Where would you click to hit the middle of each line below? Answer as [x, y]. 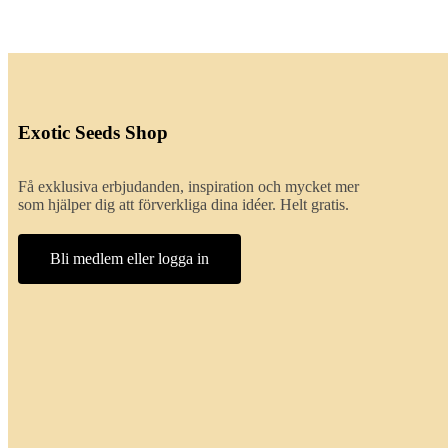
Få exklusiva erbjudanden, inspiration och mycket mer [188, 187]
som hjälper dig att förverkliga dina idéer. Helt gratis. [183, 205]
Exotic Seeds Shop [93, 133]
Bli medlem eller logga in [129, 259]
